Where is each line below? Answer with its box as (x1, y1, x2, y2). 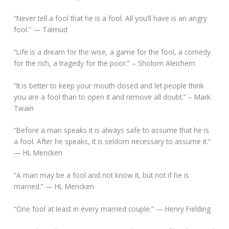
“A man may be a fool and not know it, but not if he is (14, 170, 190, 180)
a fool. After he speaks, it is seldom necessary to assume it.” (14, 136, 211, 147)
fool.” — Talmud (14, 24, 68, 34)
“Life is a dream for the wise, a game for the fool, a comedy (14, 47, 211, 57)
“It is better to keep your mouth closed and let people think (14, 80, 204, 90)
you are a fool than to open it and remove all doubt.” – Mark (14, 91, 211, 102)
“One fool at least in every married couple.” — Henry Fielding (14, 204, 211, 214)
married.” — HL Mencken (14, 181, 95, 192)
